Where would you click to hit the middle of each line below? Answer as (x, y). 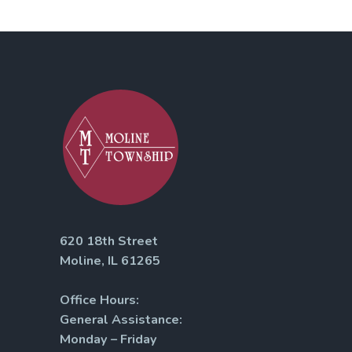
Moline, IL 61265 (110, 260)
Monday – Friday (108, 339)
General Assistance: (121, 319)
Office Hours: (99, 300)
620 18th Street (109, 241)
